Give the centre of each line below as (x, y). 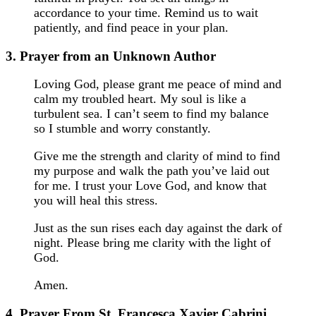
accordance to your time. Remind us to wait (146, 12)
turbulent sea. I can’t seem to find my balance (151, 114)
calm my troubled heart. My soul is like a (140, 99)
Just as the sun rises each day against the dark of (158, 228)
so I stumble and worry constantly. (122, 129)
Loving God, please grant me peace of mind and (158, 84)
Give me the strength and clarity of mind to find (157, 156)
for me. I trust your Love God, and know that (150, 186)
